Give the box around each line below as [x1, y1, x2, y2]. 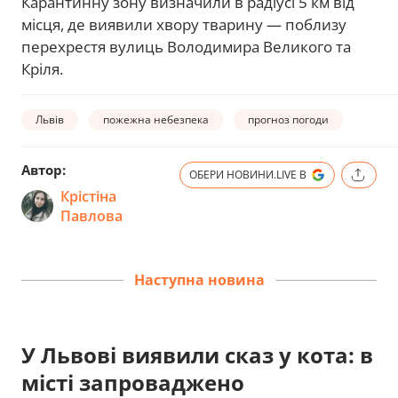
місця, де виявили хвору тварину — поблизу [21, 14, 346, 36]
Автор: [21, 161, 66, 179]
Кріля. [21, 59, 63, 80]
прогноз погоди [248, 111, 329, 127]
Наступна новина [133, 269, 265, 290]
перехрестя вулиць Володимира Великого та [21, 36, 351, 58]
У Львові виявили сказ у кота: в [21, 340, 373, 370]
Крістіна [60, 187, 116, 207]
